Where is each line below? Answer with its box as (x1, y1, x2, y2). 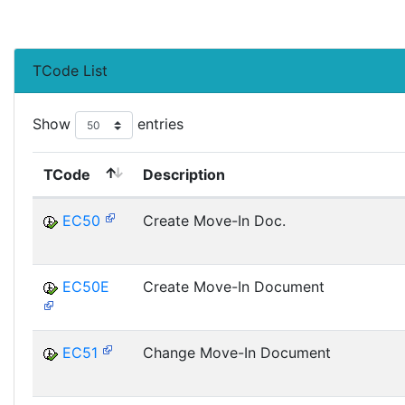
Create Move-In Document (143, 278, 325, 296)
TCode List (33, 61, 108, 80)
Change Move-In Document (143, 344, 331, 362)
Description (143, 165, 225, 184)
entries (133, 114, 184, 133)
